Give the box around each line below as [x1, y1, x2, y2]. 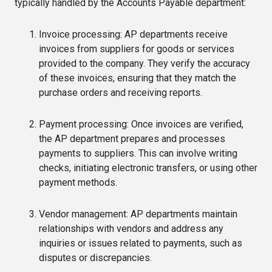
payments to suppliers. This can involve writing [39, 148, 237, 159]
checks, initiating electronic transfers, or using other [39, 162, 257, 174]
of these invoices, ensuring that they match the [39, 72, 236, 84]
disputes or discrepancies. [39, 252, 152, 263]
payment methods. [39, 177, 117, 188]
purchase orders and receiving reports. [39, 87, 202, 98]
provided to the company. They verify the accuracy [39, 58, 250, 69]
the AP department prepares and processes [39, 133, 225, 144]
